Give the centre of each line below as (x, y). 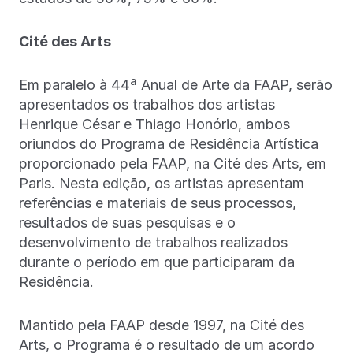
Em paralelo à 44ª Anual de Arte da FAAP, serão (176, 85)
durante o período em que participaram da (157, 262)
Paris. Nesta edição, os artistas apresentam (162, 183)
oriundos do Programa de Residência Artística (169, 144)
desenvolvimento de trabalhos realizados (153, 242)
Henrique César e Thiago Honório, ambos (154, 124)
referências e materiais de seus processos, (158, 203)
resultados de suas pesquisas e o (127, 223)
